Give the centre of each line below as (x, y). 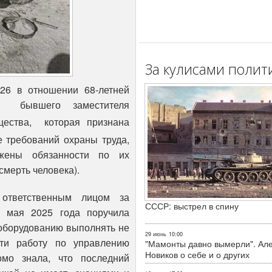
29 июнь (156, 234)
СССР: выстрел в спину (192, 206)
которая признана (87, 122)
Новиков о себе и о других (197, 254)
